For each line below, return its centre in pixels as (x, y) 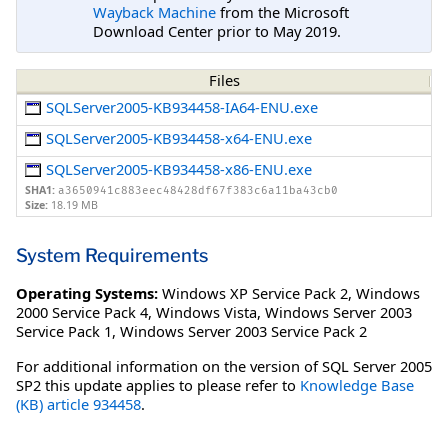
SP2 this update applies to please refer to (158, 384)
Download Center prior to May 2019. (217, 30)
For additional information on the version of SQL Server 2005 (224, 365)
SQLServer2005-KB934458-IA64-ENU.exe (182, 107)
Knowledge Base (357, 384)
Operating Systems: (87, 292)
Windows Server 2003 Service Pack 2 (243, 330)
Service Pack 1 (64, 330)
